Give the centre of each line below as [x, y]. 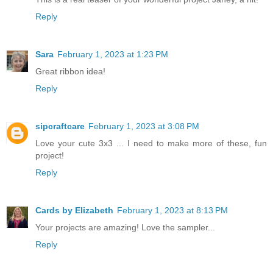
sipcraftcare [60, 126]
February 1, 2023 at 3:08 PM [144, 126]
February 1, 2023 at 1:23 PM [113, 55]
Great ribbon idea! [70, 72]
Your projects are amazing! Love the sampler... [125, 228]
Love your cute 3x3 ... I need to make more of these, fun [151, 144]
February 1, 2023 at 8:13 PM [172, 211]
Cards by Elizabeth [74, 211]
